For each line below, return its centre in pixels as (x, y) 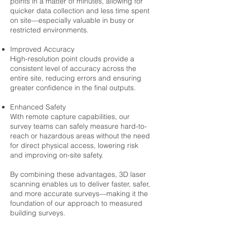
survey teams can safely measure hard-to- (79, 126)
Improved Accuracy (42, 49)
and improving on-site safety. (57, 155)
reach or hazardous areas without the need (80, 136)
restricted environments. (49, 30)
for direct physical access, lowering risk (74, 145)
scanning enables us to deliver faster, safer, (80, 184)
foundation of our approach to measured (76, 203)
